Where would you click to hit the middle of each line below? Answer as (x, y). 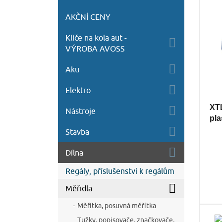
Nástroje (81, 111)
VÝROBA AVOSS (95, 48)
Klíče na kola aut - (96, 37)
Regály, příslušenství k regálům (120, 171)
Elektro (78, 90)
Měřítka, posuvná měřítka (117, 205)
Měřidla (79, 189)
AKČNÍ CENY (88, 17)
